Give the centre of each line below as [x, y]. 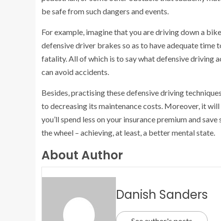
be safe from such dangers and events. [105, 11]
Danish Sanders [162, 194]
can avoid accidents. [75, 72]
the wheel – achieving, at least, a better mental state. [128, 133]
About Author [82, 155]
